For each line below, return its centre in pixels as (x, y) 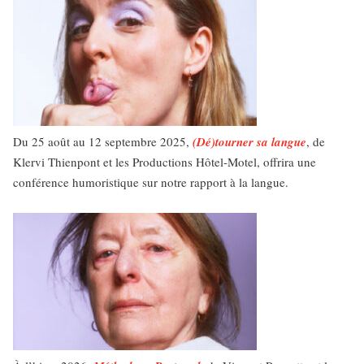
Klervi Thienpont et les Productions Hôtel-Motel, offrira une (165, 162)
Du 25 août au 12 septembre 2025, (103, 141)
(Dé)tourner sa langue (249, 142)
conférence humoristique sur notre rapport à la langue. (151, 182)
